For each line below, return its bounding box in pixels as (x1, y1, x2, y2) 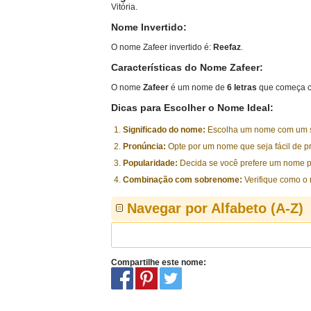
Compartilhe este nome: (111, 258, 206, 267)
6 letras (227, 83, 257, 92)
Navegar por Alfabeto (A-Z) (127, 201, 303, 216)
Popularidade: (123, 158, 178, 168)
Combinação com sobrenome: (123, 175, 242, 185)
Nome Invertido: (111, 22, 187, 33)
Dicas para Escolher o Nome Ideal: (111, 102, 274, 113)
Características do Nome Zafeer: (111, 62, 263, 73)
